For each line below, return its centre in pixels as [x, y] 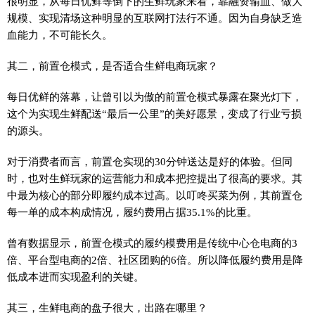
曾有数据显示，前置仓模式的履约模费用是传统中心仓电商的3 [152, 243]
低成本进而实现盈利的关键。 [76, 277]
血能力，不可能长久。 [60, 35]
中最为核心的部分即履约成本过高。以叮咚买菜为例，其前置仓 [155, 195]
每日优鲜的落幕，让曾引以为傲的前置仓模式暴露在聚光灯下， [155, 97]
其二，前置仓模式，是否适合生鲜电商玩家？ [112, 66]
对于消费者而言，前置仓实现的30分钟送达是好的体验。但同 [150, 161]
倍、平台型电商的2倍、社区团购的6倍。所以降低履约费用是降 [155, 260]
